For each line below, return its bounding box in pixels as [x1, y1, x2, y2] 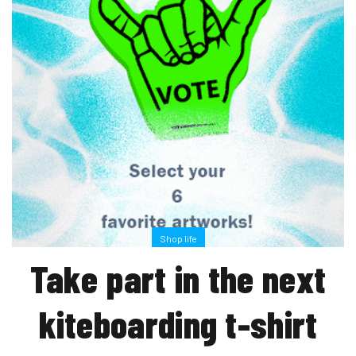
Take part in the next [29, 255, 327, 302]
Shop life [159, 233, 197, 245]
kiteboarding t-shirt [38, 300, 318, 347]
